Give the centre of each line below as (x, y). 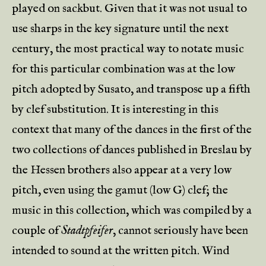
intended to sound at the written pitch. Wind (121, 251)
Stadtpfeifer (87, 231)
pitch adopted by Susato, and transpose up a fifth (131, 89)
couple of (37, 231)
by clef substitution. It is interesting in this (115, 110)
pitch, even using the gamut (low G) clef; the (120, 190)
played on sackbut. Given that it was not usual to (129, 9)
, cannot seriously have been (180, 231)
